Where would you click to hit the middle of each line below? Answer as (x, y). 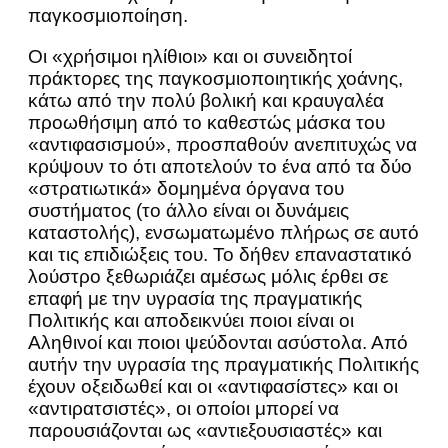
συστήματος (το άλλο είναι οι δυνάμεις (188, 210)
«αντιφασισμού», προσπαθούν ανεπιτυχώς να (222, 144)
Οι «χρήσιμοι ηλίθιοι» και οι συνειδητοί (190, 56)
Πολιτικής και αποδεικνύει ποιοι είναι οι (191, 320)
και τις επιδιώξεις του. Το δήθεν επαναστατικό (220, 254)
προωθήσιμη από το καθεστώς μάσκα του (206, 122)
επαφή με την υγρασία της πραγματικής (195, 298)
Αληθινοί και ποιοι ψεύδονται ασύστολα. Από (218, 342)
